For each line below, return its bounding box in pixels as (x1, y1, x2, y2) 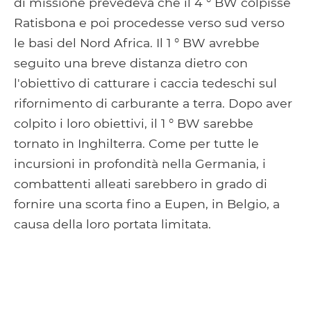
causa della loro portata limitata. (14, 216, 211, 231)
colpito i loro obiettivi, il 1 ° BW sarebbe (14, 115, 253, 131)
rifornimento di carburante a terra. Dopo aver (14, 95, 292, 110)
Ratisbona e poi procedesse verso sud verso (14, 15, 285, 30)
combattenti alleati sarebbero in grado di (14, 176, 267, 191)
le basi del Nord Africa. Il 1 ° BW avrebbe (14, 35, 260, 50)
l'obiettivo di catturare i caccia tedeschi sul (14, 75, 277, 90)
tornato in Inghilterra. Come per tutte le (14, 135, 259, 151)
